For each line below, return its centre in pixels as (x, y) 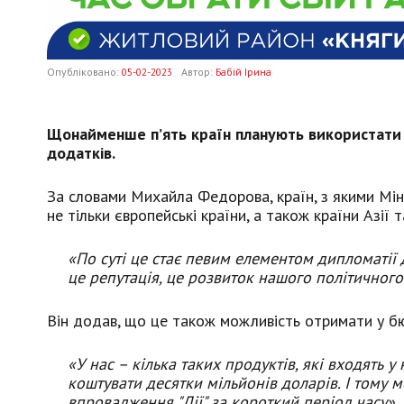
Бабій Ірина (243, 71)
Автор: (198, 71)
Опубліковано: (84, 71)
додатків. (81, 153)
